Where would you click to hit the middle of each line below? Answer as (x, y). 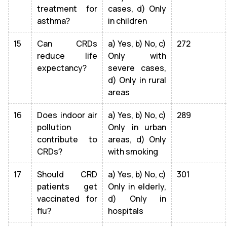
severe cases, (137, 68)
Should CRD (67, 174)
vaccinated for (67, 199)
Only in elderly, (137, 186)
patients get (67, 186)
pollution (54, 127)
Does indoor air (67, 115)
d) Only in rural (137, 80)
